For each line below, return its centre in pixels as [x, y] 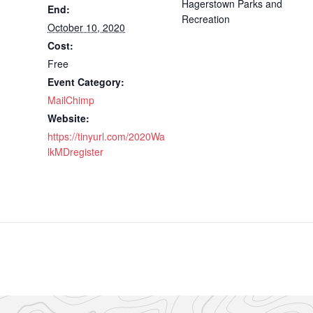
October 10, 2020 [86, 27]
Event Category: [86, 81]
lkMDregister [75, 151]
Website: [68, 118]
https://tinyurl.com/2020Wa [106, 136]
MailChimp [71, 100]
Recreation [206, 19]
